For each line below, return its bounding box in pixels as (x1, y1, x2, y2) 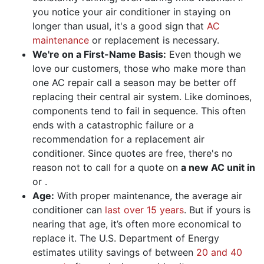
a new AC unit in (181, 161, 255, 173)
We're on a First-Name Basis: (32, 48, 166, 60)
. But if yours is (184, 203, 250, 216)
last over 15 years (105, 203, 184, 216)
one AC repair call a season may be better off (32, 76, 236, 88)
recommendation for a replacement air (32, 133, 204, 145)
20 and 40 (196, 246, 242, 258)
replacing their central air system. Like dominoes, (32, 90, 252, 103)
